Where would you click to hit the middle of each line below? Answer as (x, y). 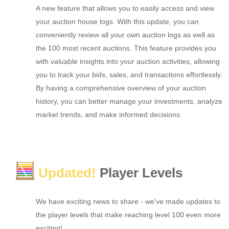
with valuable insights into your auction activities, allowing (128, 61)
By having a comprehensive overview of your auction (121, 88)
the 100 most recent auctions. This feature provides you (126, 48)
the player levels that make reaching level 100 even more (128, 214)
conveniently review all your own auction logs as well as (125, 35)
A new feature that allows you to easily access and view (125, 8)
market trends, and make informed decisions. (109, 114)
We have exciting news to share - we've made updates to (128, 201)
